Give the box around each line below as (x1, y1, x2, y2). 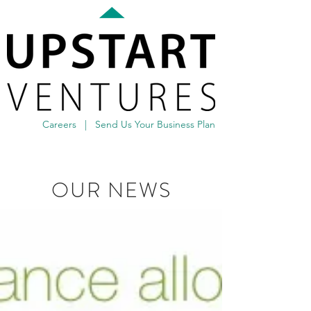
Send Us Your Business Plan (95, 118, 215, 131)
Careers (42, 118, 76, 131)
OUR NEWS (51, 176, 171, 205)
